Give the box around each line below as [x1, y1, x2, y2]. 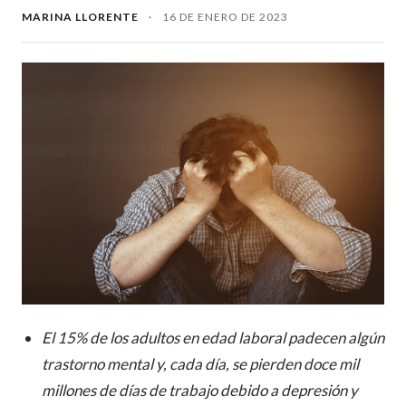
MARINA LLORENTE [22, 10, 139, 24]
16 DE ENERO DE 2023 [162, 10, 288, 24]
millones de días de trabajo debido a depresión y [42, 380, 358, 400]
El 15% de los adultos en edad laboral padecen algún [42, 327, 384, 347]
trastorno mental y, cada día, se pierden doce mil [42, 353, 359, 373]
